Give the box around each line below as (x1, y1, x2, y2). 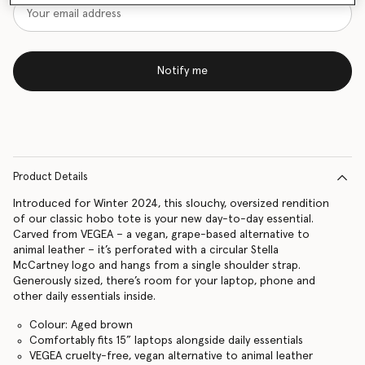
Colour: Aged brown (29, 319, 133, 331)
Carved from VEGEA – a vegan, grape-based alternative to (13, 229, 310, 240)
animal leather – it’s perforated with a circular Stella (13, 244, 279, 256)
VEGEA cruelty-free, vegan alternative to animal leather (29, 350, 313, 362)
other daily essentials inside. (13, 291, 156, 302)
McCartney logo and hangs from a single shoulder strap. (13, 260, 301, 271)
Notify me (157, 65, 208, 77)
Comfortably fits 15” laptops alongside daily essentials (29, 335, 303, 346)
